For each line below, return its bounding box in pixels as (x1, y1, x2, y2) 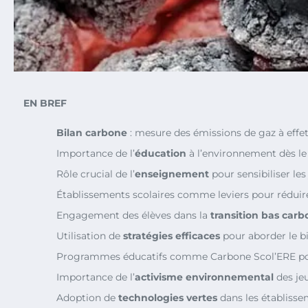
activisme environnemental (135, 271, 274, 283)
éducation (135, 147, 186, 159)
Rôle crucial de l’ (56, 168, 135, 180)
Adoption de (56, 291, 118, 304)
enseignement (135, 168, 209, 180)
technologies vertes (118, 291, 217, 304)
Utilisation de (56, 230, 123, 242)
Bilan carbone (56, 126, 127, 139)
